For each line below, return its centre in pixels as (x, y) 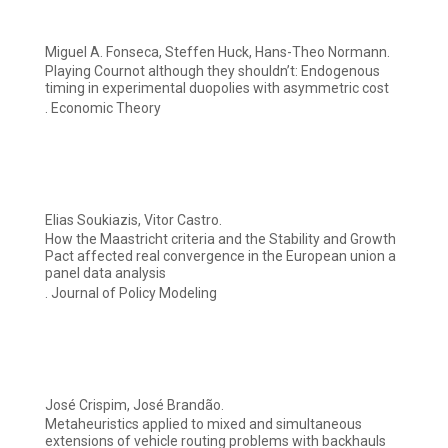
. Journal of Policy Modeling (131, 293)
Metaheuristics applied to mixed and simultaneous (203, 424)
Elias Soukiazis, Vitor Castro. (133, 220)
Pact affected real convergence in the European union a (220, 256)
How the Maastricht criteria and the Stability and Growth (220, 239)
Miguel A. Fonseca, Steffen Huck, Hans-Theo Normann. (217, 52)
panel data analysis (105, 273)
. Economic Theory (103, 108)
